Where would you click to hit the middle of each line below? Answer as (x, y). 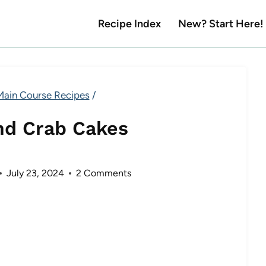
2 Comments (103, 173)
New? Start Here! (221, 24)
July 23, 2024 (35, 173)
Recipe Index (130, 24)
